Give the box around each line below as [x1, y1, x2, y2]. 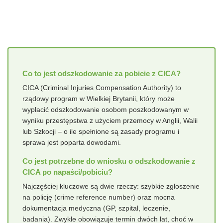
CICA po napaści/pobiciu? [22, 167, 112, 176]
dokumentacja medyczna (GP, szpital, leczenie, [22, 204, 170, 212]
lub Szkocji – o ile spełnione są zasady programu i [22, 127, 179, 135]
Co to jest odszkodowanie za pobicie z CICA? [22, 69, 181, 78]
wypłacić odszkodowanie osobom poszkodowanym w [22, 105, 189, 113]
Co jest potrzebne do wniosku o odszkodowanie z [22, 156, 196, 165]
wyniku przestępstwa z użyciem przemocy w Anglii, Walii [22, 116, 198, 124]
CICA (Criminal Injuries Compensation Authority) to [22, 83, 181, 92]
